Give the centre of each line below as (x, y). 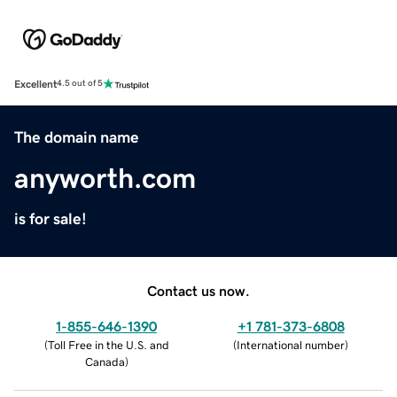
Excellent (35, 84)
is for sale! (51, 218)
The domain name (77, 137)
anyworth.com (105, 178)
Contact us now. (198, 290)
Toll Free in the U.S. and (108, 345)
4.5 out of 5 (80, 84)
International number (291, 345)
